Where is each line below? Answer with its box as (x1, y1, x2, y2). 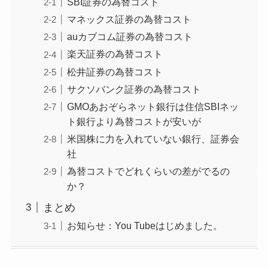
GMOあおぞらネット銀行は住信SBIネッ (66, 100, 239, 112)
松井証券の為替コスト (66, 66, 163, 77)
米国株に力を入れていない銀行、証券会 (66, 133, 239, 144)
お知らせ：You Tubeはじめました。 (66, 220, 223, 231)
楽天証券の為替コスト (66, 48, 163, 60)
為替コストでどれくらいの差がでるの (66, 165, 230, 176)
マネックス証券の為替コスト (66, 14, 191, 25)
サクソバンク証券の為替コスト (66, 83, 201, 95)
